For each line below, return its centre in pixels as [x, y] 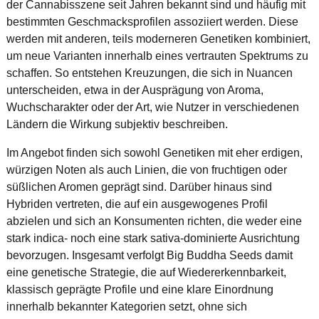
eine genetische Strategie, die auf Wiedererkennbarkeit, [146, 272]
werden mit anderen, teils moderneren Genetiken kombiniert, [158, 38]
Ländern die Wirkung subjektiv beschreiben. [117, 124]
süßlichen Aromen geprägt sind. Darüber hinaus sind [139, 187]
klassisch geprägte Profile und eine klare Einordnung [140, 289]
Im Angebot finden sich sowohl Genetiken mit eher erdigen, [154, 152]
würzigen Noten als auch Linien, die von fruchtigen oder [146, 169]
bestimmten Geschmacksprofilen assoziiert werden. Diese [152, 21]
